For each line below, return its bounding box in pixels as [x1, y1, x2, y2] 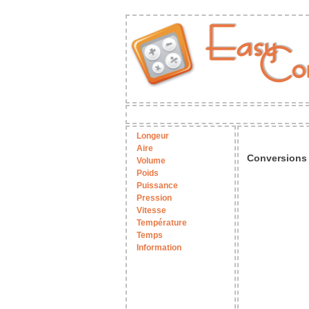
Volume [137, 156, 166, 166]
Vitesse [137, 206, 166, 216]
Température [137, 218, 187, 228]
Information [137, 243, 181, 253]
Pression [137, 193, 172, 203]
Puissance [137, 181, 178, 191]
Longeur [137, 131, 169, 141]
